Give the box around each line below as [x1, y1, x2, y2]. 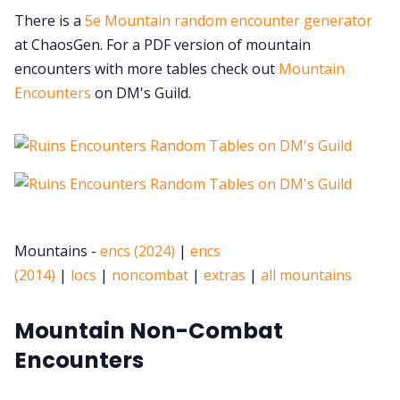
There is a [14, 10, 85, 30]
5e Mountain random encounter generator [85, 10, 372, 30]
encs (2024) [100, 240, 175, 261]
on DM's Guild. [91, 82, 191, 103]
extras [204, 264, 246, 285]
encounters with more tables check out [14, 58, 279, 79]
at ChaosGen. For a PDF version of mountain [14, 34, 311, 54]
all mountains [261, 264, 352, 285]
